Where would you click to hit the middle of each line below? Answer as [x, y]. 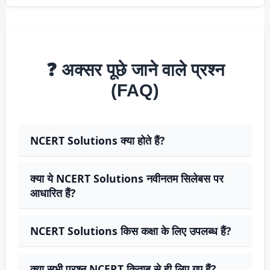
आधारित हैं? [53, 193]
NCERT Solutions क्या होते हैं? [97, 140]
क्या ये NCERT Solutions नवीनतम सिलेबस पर [127, 178]
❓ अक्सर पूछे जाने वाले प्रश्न [135, 70]
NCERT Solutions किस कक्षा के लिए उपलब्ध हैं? [130, 231]
